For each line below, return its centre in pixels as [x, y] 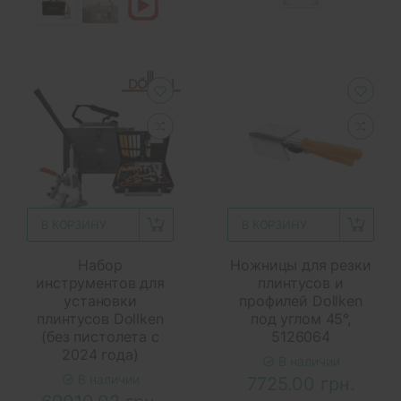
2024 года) [100, 354]
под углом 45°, [301, 318]
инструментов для [100, 282]
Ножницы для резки [301, 264]
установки [100, 300]
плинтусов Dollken [100, 318]
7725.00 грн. [301, 384]
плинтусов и [301, 282]
